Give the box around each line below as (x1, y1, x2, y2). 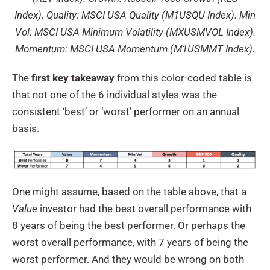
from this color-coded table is (115, 71, 252, 84)
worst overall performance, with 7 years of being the (12, 236, 248, 249)
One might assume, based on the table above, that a (12, 186, 246, 198)
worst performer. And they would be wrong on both (12, 253, 244, 266)
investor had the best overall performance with (40, 202, 251, 215)
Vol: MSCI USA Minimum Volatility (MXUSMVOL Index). (14, 25, 256, 38)
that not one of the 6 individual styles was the (12, 88, 217, 101)
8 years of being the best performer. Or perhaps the (12, 219, 245, 232)
